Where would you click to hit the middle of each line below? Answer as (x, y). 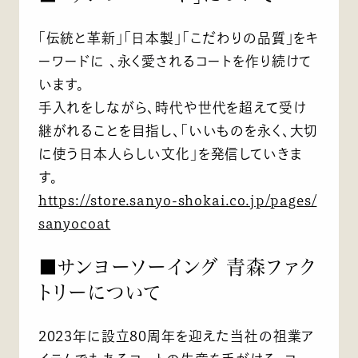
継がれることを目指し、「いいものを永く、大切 (178, 130)
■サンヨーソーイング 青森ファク (177, 267)
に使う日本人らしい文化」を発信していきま (170, 153)
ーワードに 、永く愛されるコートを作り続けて (175, 61)
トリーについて (99, 292)
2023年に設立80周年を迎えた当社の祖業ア (177, 336)
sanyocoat (74, 223)
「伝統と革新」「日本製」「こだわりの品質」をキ (179, 38)
